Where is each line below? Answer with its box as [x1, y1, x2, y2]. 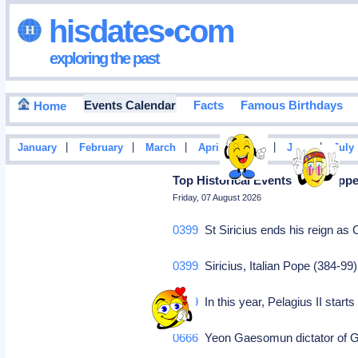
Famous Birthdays [240, 98, 343, 113]
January [17, 142, 57, 154]
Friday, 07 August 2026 [173, 193, 262, 202]
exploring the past [49, 49, 159, 67]
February [78, 142, 123, 154]
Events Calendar [83, 98, 176, 113]
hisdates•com [41, 13, 234, 49]
